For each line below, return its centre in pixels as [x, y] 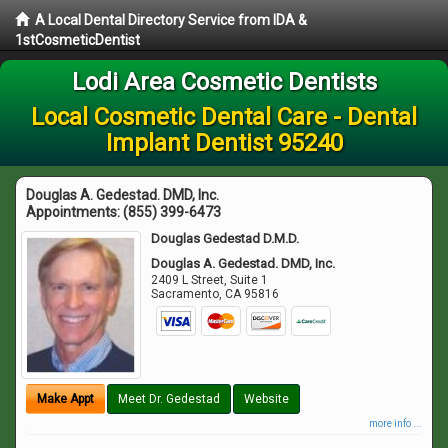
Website [266, 398]
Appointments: [74, 212]
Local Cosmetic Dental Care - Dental [224, 117]
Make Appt [65, 398]
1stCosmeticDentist [77, 40]
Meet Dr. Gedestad [169, 398]
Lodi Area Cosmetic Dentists [224, 82]
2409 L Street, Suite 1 [210, 280]
